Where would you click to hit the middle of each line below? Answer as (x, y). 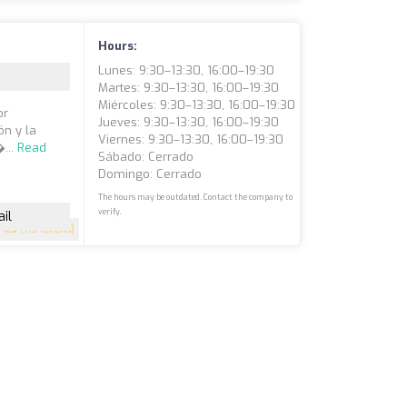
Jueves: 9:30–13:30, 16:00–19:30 (189, 122)
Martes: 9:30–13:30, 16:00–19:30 (189, 88)
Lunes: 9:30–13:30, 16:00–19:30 (187, 70)
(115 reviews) (46, 229)
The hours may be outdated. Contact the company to (196, 197)
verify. (110, 212)
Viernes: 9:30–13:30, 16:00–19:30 (191, 139)
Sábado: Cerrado (146, 157)
